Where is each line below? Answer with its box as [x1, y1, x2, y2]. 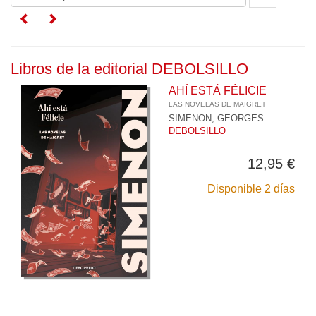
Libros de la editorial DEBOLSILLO [11, 59, 248, 78]
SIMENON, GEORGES [169, 112, 264, 123]
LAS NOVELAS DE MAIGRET [169, 99, 266, 108]
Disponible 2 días [207, 182, 295, 195]
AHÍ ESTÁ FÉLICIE [169, 84, 267, 97]
